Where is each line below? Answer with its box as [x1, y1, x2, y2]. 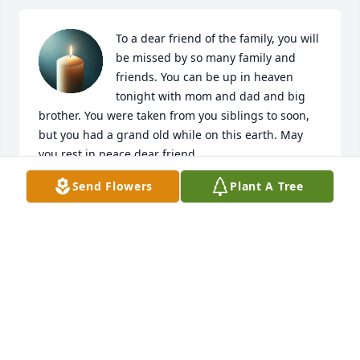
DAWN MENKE [39, 183, 117, 199]
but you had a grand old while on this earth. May [39, 127, 303, 143]
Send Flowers [72, 178, 153, 194]
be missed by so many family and [116, 50, 296, 66]
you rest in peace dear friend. [39, 146, 198, 162]
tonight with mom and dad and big [116, 88, 305, 104]
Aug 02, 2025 [39, 199, 108, 215]
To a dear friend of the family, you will [116, 31, 319, 47]
